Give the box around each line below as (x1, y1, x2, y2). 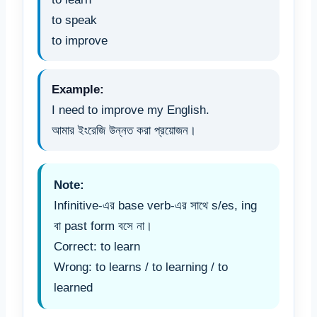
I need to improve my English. (52, 103, 209, 117)
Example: (52, 83, 104, 97)
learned (54, 281, 93, 295)
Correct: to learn (54, 240, 140, 254)
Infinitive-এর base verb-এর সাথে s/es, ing (54, 199, 257, 213)
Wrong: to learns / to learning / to (54, 260, 228, 275)
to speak (52, 13, 97, 28)
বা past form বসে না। (54, 219, 152, 234)
